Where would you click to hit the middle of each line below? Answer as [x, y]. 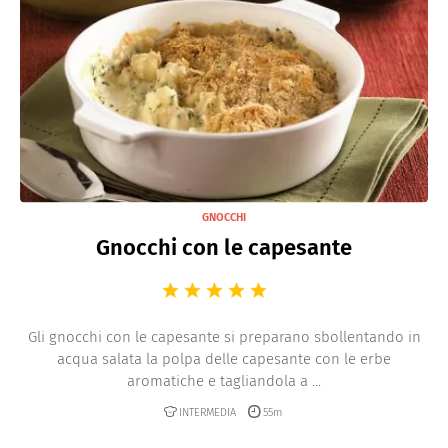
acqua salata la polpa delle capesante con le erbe [224, 358]
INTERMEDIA [207, 412]
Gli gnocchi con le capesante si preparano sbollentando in [224, 336]
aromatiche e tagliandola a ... [224, 380]
